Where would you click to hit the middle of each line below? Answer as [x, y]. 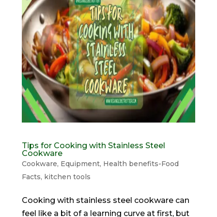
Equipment [80, 164]
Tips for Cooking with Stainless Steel [93, 146]
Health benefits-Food [141, 164]
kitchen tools [67, 177]
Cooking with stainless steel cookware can [105, 201]
